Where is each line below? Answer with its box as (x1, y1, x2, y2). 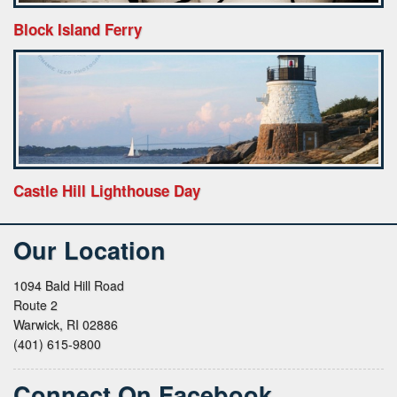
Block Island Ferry (13, 19, 142, 41)
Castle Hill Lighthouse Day (13, 179, 200, 201)
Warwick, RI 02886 (13, 315, 118, 333)
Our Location (13, 232, 166, 267)
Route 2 (13, 295, 58, 314)
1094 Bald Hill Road (13, 276, 124, 294)
